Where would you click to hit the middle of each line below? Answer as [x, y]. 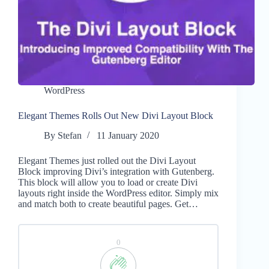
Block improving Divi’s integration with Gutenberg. [116, 172]
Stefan [70, 136]
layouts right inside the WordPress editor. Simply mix [118, 193]
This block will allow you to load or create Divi [108, 183]
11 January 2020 [128, 136]
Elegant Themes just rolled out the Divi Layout [107, 161]
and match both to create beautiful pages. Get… [108, 204]
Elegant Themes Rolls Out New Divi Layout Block [116, 116]
